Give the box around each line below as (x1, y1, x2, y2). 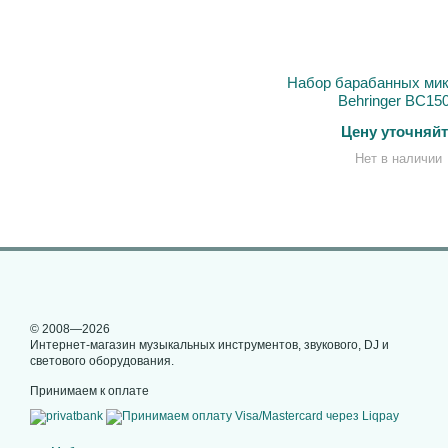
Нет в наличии (354, 151, 442, 166)
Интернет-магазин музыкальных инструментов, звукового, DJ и (30, 338, 389, 352)
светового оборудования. (30, 354, 174, 368)
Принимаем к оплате (30, 384, 149, 398)
